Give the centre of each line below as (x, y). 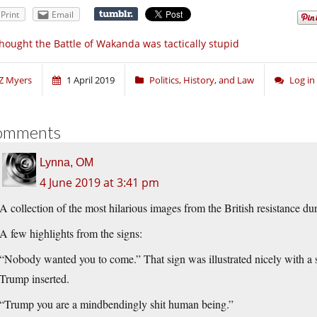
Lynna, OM (67, 163)
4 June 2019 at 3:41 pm (99, 183)
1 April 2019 (91, 80)
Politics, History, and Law (202, 80)
